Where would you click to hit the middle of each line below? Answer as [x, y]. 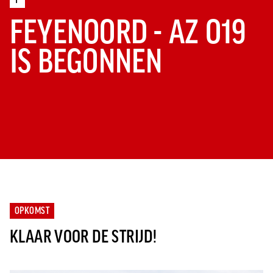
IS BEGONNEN [86, 61]
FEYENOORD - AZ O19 [128, 32]
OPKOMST [32, 210]
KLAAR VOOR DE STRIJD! [83, 236]
